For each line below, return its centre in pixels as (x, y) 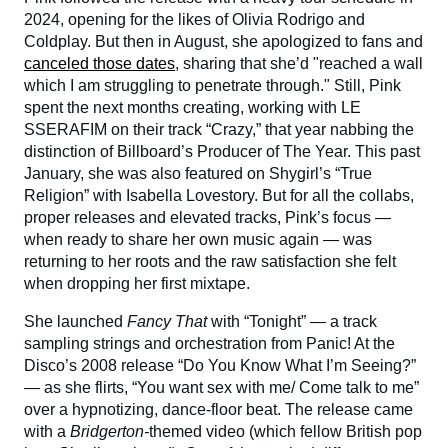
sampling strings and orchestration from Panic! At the (209, 343)
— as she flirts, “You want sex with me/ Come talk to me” (221, 387)
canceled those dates (99, 63)
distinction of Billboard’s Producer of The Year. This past (222, 151)
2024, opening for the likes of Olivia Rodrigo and (194, 19)
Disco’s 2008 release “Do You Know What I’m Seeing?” (220, 365)
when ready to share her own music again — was (198, 239)
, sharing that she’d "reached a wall (299, 63)
